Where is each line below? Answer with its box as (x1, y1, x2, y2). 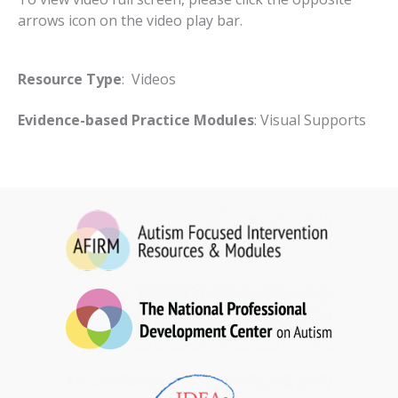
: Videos (122, 68, 176, 89)
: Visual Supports (254, 109, 366, 130)
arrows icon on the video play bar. (18, 10, 243, 30)
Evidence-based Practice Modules (18, 109, 254, 130)
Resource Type (18, 68, 122, 89)
